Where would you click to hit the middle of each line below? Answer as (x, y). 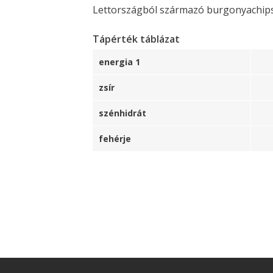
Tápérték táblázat (136, 39)
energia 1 (119, 62)
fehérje (115, 139)
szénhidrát (122, 113)
